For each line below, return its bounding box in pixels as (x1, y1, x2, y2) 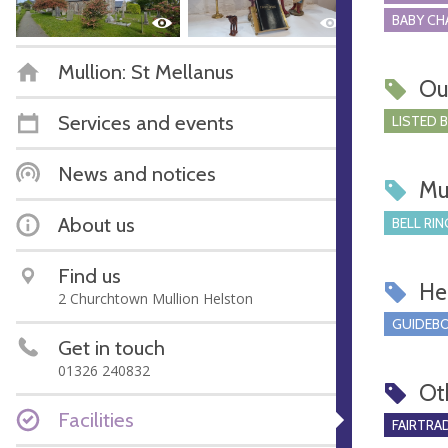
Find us (58, 262, 121, 288)
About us (58, 211, 135, 237)
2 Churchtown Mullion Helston (58, 288, 253, 308)
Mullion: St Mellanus (58, 58, 234, 84)
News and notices (58, 160, 216, 186)
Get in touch (58, 334, 165, 360)
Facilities (58, 406, 134, 432)
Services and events (58, 109, 234, 135)
